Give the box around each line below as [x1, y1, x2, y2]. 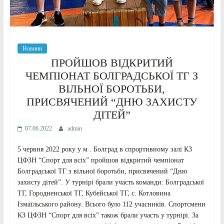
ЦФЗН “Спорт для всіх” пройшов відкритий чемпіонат [17, 156, 184, 164]
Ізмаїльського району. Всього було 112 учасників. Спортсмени [17, 200, 205, 208]
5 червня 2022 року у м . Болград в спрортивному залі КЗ [17, 145, 192, 153]
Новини [22, 45, 42, 52]
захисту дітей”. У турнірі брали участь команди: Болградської [17, 178, 204, 186]
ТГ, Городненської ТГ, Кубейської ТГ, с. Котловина [17, 189, 170, 197]
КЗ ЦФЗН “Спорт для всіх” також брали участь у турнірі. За [17, 211, 198, 219]
